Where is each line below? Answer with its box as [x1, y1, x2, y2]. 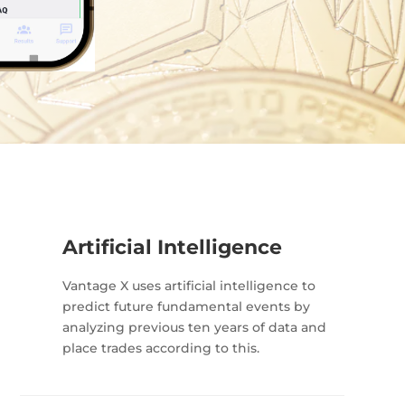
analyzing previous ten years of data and [62, 319, 327, 336]
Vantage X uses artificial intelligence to [62, 278, 316, 295]
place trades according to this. [62, 340, 260, 357]
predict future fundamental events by [62, 298, 311, 316]
